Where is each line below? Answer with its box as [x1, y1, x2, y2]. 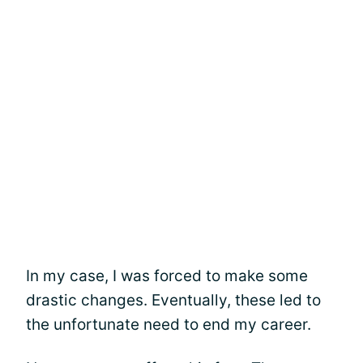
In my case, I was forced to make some [26, 267, 308, 285]
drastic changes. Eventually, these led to [26, 291, 321, 310]
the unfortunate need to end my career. [26, 315, 311, 334]
